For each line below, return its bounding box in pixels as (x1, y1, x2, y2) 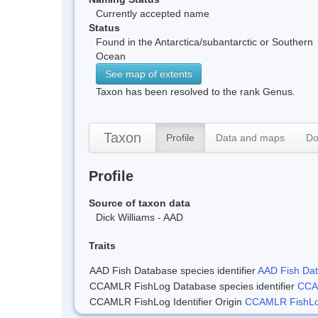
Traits (89, 239, 116, 251)
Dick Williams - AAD (96, 211, 183, 223)
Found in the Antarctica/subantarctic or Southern (96, 35, 313, 48)
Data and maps (216, 131, 285, 143)
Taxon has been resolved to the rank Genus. (96, 85, 295, 97)
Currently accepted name (96, 7, 209, 19)
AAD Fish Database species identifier (89, 264, 258, 276)
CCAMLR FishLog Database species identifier (89, 280, 297, 292)
